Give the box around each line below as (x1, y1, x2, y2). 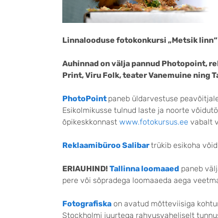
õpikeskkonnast (62, 117, 119, 127)
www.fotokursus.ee (119, 117, 188, 127)
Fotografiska (62, 199, 111, 209)
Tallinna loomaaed (109, 164, 179, 174)
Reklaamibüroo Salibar (62, 141, 149, 150)
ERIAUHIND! (62, 164, 109, 174)
